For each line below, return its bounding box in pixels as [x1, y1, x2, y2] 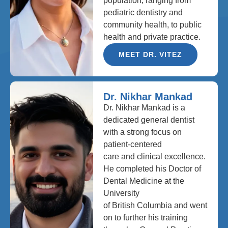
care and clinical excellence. [103, 152, 206, 161]
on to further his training [103, 213, 188, 222]
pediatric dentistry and [103, 8, 183, 17]
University [103, 188, 140, 197]
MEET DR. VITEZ [119, 50, 183, 59]
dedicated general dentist [103, 115, 195, 124]
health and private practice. [103, 32, 201, 41]
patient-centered [103, 139, 162, 149]
